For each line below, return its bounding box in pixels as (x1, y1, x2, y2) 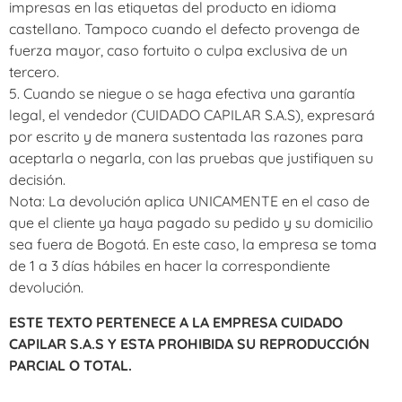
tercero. (9, 63, 59, 82)
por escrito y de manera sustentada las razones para (9, 127, 363, 146)
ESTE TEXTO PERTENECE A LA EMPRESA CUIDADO (9, 312, 343, 331)
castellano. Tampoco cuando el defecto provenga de (9, 20, 360, 39)
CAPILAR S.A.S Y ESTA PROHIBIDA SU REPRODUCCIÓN (9, 334, 370, 353)
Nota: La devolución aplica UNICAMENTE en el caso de (9, 192, 370, 211)
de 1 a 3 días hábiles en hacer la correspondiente (9, 257, 330, 275)
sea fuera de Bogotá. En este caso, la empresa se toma (9, 235, 377, 254)
